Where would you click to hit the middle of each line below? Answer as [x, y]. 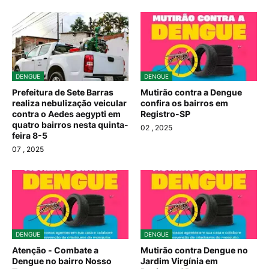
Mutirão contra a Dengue [191, 92]
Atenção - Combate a [55, 250]
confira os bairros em [184, 103]
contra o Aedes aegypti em [66, 114]
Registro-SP [165, 114]
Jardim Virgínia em [179, 261]
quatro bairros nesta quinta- [70, 125]
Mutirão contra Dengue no [194, 250]
